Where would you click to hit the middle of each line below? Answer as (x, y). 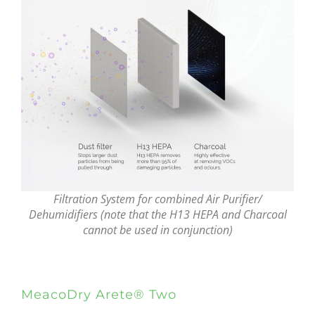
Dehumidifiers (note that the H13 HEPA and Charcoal (157, 215)
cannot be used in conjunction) (157, 230)
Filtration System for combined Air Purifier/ (157, 199)
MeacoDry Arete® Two (99, 295)
